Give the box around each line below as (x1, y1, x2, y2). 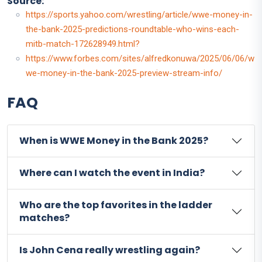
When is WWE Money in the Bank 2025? (19, 133, 208, 147)
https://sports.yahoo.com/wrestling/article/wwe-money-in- (26, 9, 253, 20)
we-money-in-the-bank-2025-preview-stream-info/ (26, 67, 222, 78)
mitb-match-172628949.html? (26, 38, 140, 49)
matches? (19, 211, 70, 225)
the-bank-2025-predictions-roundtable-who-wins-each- (26, 23, 239, 35)
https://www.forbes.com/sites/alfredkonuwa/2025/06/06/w (26, 53, 254, 64)
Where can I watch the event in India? (19, 166, 205, 180)
